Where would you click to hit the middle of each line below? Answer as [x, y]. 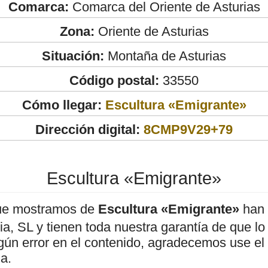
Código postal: [114, 80]
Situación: [73, 56]
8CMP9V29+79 [188, 129]
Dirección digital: [88, 129]
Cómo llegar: [63, 105]
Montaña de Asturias [165, 56]
